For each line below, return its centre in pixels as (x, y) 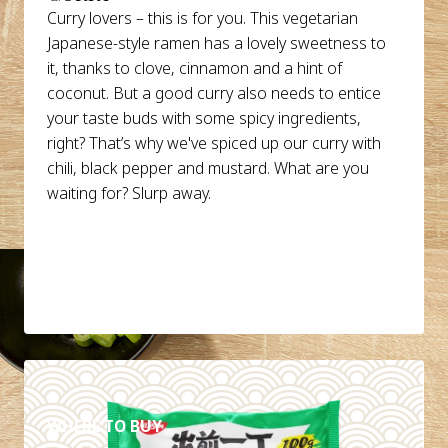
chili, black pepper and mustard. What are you (208, 167)
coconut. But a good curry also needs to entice (214, 92)
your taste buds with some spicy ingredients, (204, 117)
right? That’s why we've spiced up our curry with (214, 142)
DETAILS (104, 378)
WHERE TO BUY (105, 425)
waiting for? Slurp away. (129, 192)
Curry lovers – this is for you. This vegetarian (203, 17)
